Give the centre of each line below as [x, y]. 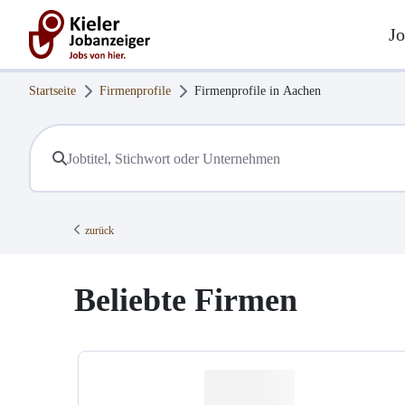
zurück [99, 231]
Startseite [52, 91]
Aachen [302, 91]
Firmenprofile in [239, 91]
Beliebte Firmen [186, 301]
